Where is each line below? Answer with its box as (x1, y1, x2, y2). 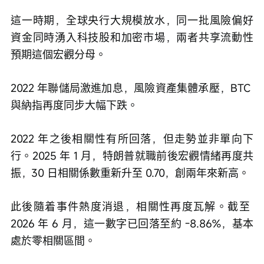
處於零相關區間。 (11, 233, 95, 247)
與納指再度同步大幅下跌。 (11, 97, 138, 112)
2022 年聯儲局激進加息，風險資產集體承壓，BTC (11, 80, 253, 95)
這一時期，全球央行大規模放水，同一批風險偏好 (11, 12, 253, 27)
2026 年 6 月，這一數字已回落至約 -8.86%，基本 (11, 216, 253, 230)
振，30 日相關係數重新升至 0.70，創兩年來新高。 (11, 165, 249, 180)
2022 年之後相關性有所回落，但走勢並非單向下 (11, 131, 253, 146)
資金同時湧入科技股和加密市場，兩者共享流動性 (11, 29, 253, 44)
